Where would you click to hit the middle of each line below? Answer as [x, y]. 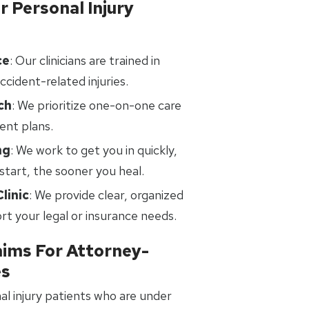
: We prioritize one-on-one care [97, 105]
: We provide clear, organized [106, 195]
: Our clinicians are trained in [85, 60]
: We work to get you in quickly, [94, 150]
